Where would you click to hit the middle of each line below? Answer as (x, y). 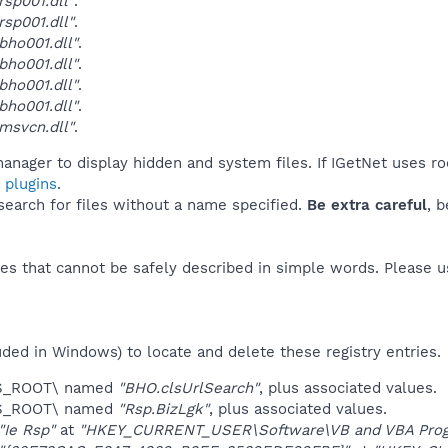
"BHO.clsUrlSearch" (188, 387)
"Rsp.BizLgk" (163, 408)
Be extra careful (367, 204)
